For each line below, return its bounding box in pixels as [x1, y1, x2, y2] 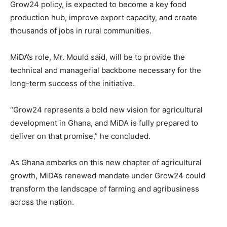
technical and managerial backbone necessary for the [10, 65, 201, 75]
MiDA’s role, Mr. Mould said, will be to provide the [10, 52, 185, 62]
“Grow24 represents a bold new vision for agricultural [10, 104, 203, 115]
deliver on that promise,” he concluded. [10, 131, 150, 141]
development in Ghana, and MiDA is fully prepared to [10, 118, 198, 128]
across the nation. [10, 197, 74, 207]
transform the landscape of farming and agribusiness [10, 183, 199, 194]
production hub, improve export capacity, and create [10, 12, 197, 22]
